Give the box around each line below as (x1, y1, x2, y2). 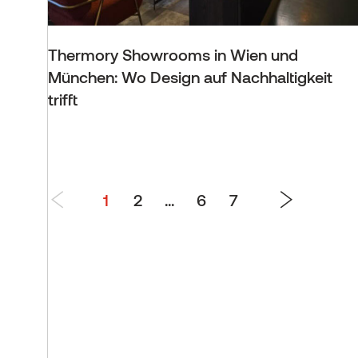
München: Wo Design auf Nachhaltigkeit (48, 66, 332, 86)
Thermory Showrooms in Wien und (48, 44, 298, 64)
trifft (48, 89, 78, 109)
